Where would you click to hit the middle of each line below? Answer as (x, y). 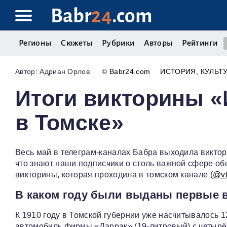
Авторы (158, 43)
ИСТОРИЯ (178, 72)
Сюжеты (77, 43)
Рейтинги (200, 43)
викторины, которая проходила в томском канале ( (114, 175)
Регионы (35, 43)
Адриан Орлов (65, 72)
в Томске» (69, 123)
